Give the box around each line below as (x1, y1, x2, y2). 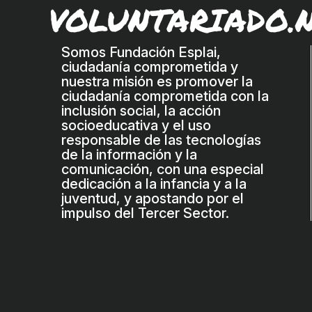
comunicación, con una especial (61, 160, 265, 178)
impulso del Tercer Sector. (61, 204, 230, 221)
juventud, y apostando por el (61, 189, 244, 207)
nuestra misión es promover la (61, 72, 253, 90)
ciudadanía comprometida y (61, 58, 239, 75)
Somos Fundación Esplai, (61, 43, 221, 61)
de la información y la (61, 146, 198, 163)
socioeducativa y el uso (61, 116, 212, 134)
